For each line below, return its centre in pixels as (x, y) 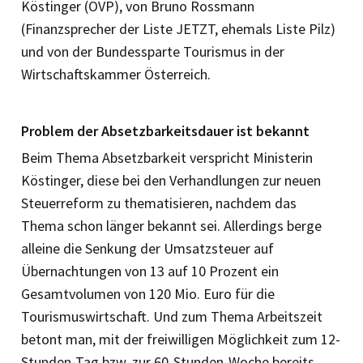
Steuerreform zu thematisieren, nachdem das (159, 203)
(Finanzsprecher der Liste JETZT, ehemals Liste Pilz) (178, 28)
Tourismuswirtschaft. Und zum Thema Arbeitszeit (172, 316)
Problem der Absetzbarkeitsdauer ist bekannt (165, 130)
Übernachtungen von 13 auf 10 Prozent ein (150, 271)
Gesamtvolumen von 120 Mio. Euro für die (148, 293)
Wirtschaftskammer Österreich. (116, 74)
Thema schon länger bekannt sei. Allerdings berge (171, 225)
